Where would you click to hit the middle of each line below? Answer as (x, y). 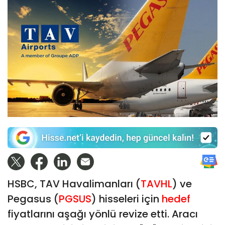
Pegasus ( (33, 199)
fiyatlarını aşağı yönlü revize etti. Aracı (103, 214)
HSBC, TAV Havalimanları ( (74, 184)
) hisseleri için (127, 199)
